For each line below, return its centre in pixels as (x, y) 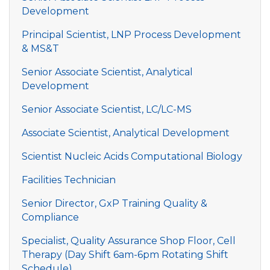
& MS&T (40, 49)
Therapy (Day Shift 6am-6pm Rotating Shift (125, 255)
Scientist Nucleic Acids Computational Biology (132, 156)
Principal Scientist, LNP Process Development (131, 35)
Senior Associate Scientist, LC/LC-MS (107, 109)
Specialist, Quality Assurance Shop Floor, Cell (129, 241)
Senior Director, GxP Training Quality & (115, 203)
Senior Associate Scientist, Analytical (107, 72)
